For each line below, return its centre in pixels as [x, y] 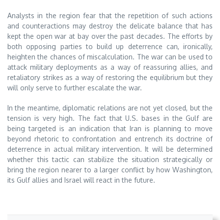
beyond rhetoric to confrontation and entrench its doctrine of [110, 138]
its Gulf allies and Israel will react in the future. [81, 180]
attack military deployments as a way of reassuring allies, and [110, 67]
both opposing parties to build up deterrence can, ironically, [110, 46]
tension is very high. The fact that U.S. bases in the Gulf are [110, 118]
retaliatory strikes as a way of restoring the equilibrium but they [110, 77]
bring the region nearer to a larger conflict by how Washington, [110, 169]
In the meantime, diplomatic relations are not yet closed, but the [110, 108]
